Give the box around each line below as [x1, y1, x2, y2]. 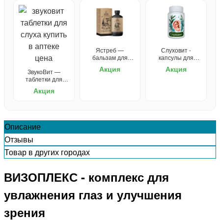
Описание [4, 120, 41, 132]
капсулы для [159, 53, 194, 61]
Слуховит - [161, 45, 192, 54]
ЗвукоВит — [27, 67, 60, 76]
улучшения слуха [152, 60, 200, 69]
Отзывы [4, 133, 33, 145]
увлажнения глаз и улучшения [4, 186, 182, 203]
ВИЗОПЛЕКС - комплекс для [4, 168, 169, 186]
